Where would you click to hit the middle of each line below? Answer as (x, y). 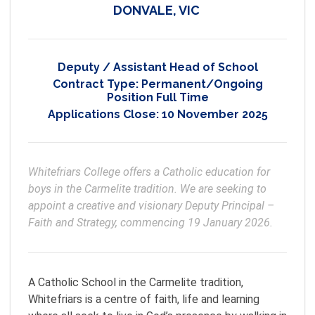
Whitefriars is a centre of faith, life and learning (144, 299)
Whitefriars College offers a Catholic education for (149, 172)
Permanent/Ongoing (202, 84)
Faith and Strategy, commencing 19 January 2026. (150, 223)
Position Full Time (157, 97)
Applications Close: (104, 114)
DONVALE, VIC (156, 10)
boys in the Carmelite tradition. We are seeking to (147, 189)
